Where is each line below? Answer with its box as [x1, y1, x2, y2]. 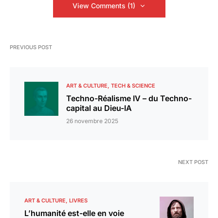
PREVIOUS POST [10, 44, 52, 51]
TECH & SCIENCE [111, 82, 155, 90]
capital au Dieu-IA [66, 103, 132, 113]
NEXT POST [178, 159, 208, 166]
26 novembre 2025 [66, 117, 118, 125]
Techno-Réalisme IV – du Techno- [66, 93, 192, 104]
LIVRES [69, 197, 88, 204]
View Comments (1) [72, 1, 135, 10]
